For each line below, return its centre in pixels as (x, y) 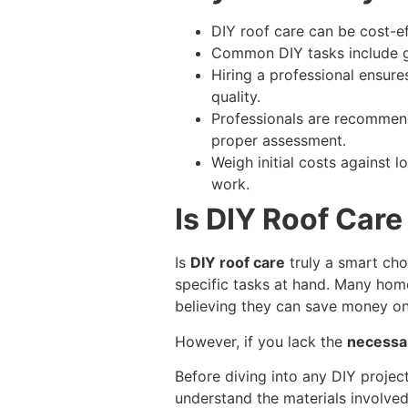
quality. (236, 97)
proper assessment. (279, 141)
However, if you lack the (261, 341)
